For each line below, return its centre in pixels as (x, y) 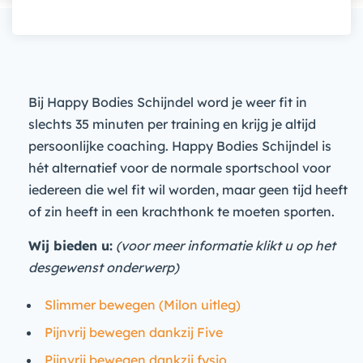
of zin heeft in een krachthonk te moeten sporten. (181, 211)
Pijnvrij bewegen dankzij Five (134, 332)
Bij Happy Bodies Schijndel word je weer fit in (168, 102)
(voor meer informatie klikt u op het (226, 246)
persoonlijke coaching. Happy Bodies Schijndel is (180, 146)
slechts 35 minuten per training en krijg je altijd (172, 124)
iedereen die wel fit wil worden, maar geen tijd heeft (188, 190)
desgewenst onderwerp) (104, 267)
